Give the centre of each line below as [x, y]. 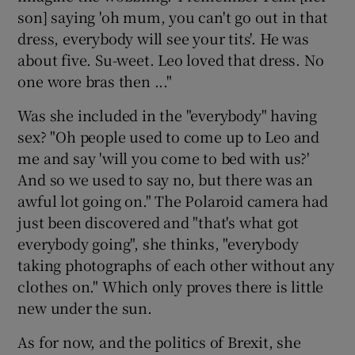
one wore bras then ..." [95, 80]
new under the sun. [85, 307]
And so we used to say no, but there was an [166, 179]
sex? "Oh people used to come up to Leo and [169, 136]
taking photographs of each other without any [176, 264]
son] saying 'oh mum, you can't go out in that [173, 16]
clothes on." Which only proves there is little [171, 286]
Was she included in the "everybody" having [168, 115]
